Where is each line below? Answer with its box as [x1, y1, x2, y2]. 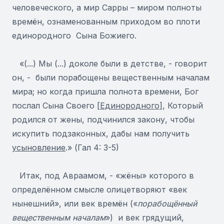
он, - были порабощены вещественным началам [12, 72, 209, 82]
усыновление [12, 142, 65, 152]
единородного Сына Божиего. [12, 30, 136, 40]
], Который [159, 100, 203, 110]
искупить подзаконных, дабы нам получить [12, 128, 189, 138]
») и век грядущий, [105, 212, 184, 222]
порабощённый [137, 198, 197, 208]
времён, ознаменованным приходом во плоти [12, 16, 200, 26]
